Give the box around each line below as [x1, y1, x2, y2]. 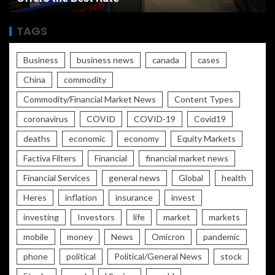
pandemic [203, 231, 240, 242]
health [222, 172, 246, 184]
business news [77, 55, 134, 66]
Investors [77, 212, 115, 223]
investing [23, 212, 59, 223]
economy [124, 133, 159, 144]
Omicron [152, 231, 185, 242]
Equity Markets [177, 133, 236, 144]
